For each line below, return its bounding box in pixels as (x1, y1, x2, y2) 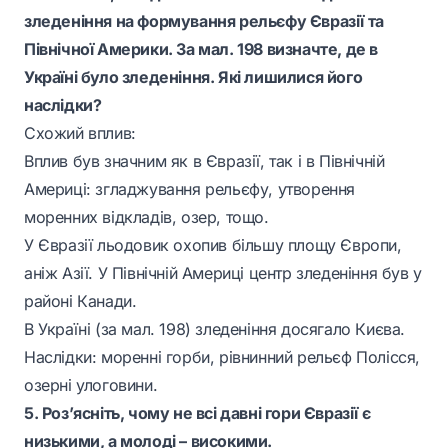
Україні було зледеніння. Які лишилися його (24, 67, 363, 87)
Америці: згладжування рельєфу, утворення (24, 179, 355, 199)
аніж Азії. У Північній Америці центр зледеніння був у (24, 263, 422, 283)
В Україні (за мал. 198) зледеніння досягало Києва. (24, 319, 405, 339)
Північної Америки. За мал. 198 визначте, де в (24, 39, 379, 59)
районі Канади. (24, 291, 137, 311)
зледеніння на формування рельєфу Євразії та (24, 11, 384, 31)
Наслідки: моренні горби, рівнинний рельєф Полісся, (24, 347, 421, 367)
